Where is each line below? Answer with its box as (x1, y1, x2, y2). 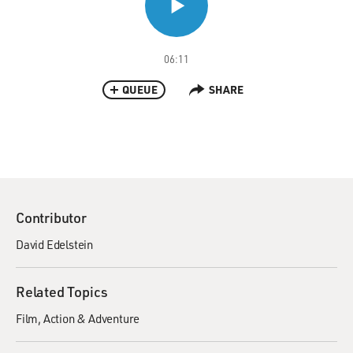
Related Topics (16, 282, 109, 301)
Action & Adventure (43, 310, 140, 326)
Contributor (16, 208, 87, 227)
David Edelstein (16, 236, 93, 252)
